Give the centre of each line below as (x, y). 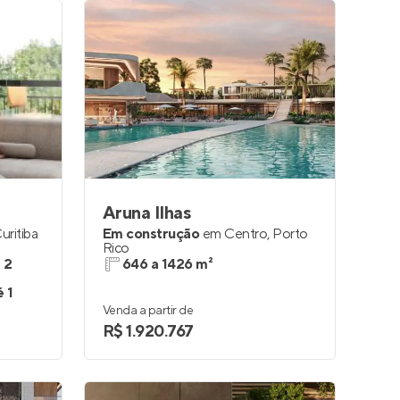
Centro (246, 234)
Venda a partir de (148, 311)
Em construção (151, 234)
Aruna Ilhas (147, 213)
